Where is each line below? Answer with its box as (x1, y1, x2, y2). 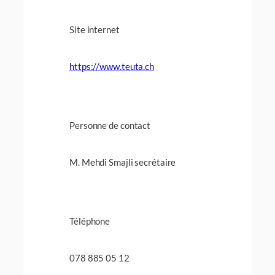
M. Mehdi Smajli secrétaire (69, 156, 176, 168)
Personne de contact (69, 119, 151, 131)
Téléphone (69, 215, 110, 227)
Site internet (69, 24, 120, 36)
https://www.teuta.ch (69, 60, 154, 72)
